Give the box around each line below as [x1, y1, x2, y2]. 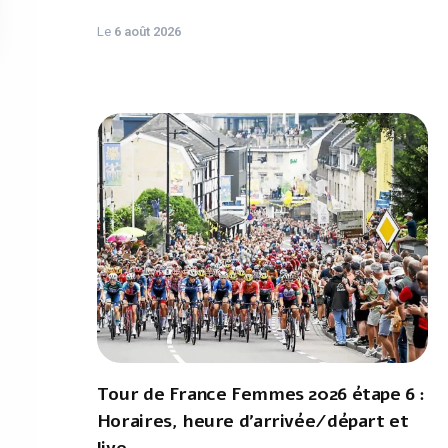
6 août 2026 [113, 24, 181, 39]
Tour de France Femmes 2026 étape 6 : [96, 382, 426, 406]
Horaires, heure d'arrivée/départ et [96, 409, 409, 433]
